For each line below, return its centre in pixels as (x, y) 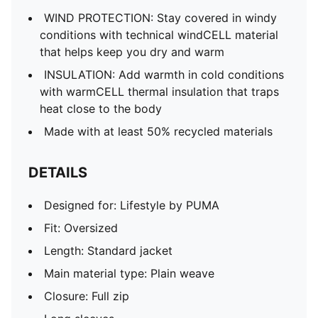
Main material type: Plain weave (129, 273)
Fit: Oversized (81, 228)
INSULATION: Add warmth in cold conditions (164, 75)
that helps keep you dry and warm (132, 52)
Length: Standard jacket (108, 251)
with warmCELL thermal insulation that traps (159, 92)
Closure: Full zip (87, 296)
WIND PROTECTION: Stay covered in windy (160, 18)
